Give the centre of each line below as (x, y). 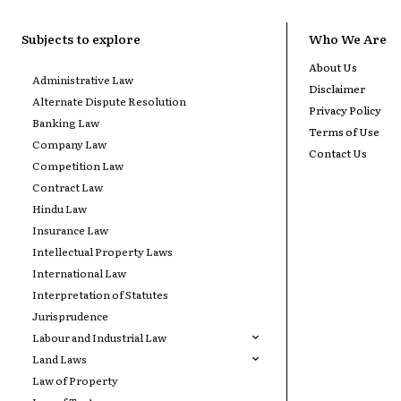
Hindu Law (60, 208)
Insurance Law (70, 230)
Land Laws (60, 358)
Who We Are (347, 38)
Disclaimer (337, 88)
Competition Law (78, 165)
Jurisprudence (70, 316)
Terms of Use (344, 131)
